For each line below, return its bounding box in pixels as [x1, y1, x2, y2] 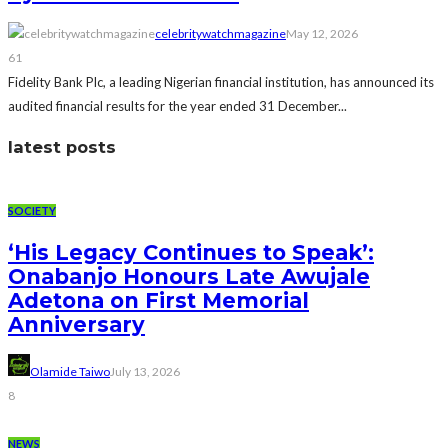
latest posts [8, 136, 116, 157]
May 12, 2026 [286, 26, 358, 42]
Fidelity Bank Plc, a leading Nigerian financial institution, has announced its [8, 74, 434, 91]
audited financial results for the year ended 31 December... [8, 98, 347, 115]
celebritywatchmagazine [155, 26, 286, 42]
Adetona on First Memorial [8, 287, 309, 313]
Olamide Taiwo [30, 363, 110, 379]
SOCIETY [8, 204, 56, 218]
